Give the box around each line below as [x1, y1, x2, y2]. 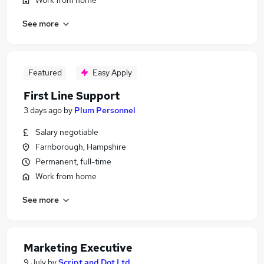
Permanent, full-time [35, 156, 111, 167]
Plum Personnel [74, 105, 136, 115]
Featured [28, 67, 62, 78]
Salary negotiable [35, 127, 98, 137]
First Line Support [24, 89, 120, 103]
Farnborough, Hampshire [35, 141, 126, 152]
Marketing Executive [24, 241, 133, 255]
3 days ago [24, 105, 62, 115]
